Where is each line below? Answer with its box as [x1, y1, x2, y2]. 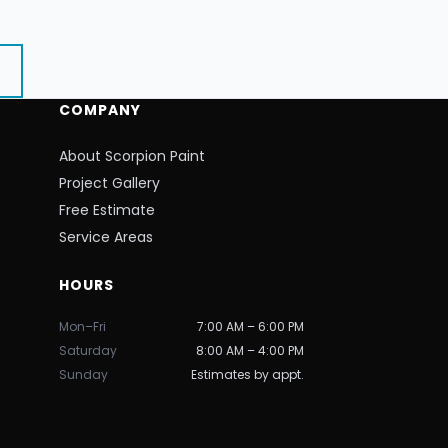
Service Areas [58, 227, 153, 247]
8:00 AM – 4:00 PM [195, 342, 304, 359]
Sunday [58, 366, 108, 383]
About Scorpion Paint [58, 146, 205, 166]
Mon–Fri [58, 318, 106, 335]
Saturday [58, 342, 117, 359]
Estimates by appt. [190, 366, 304, 383]
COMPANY [58, 100, 142, 120]
